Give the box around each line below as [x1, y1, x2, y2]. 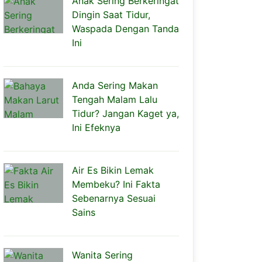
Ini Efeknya [72, 122, 120, 133]
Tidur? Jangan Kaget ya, [72, 108, 179, 119]
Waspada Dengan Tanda [72, 23, 179, 35]
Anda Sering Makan [72, 80, 158, 91]
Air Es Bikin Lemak [72, 164, 154, 176]
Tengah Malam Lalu [72, 94, 157, 105]
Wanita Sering [72, 249, 133, 261]
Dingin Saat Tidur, [72, 9, 150, 20]
